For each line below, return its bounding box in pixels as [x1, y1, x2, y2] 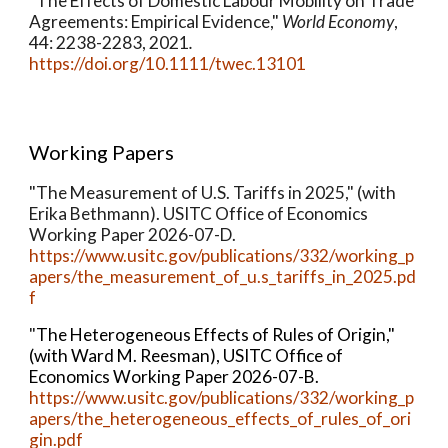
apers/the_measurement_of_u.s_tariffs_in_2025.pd [29, 266, 417, 287]
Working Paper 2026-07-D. [29, 224, 237, 245]
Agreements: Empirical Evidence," [29, 11, 280, 32]
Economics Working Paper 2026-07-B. [29, 366, 320, 387]
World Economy [282, 11, 395, 32]
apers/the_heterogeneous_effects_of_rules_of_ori [29, 408, 412, 429]
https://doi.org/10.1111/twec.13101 [29, 53, 307, 74]
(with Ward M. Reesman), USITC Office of [29, 345, 344, 366]
